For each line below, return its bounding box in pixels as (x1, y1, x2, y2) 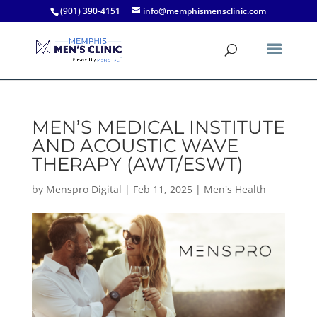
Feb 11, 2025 (132, 183, 192, 196)
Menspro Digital (45, 183, 122, 196)
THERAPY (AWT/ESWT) (31, 153, 243, 175)
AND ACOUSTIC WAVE (31, 134, 238, 157)
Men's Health (203, 183, 266, 196)
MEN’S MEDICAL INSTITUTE (31, 116, 285, 139)
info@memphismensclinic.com (143, 5, 267, 17)
